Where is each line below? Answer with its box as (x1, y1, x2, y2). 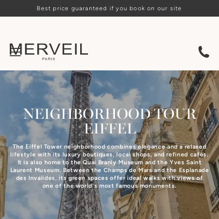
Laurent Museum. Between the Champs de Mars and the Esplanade (10, 167, 209, 174)
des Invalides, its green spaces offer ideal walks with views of (16, 175, 203, 181)
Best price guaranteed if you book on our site (37, 5, 182, 12)
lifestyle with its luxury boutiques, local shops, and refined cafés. (10, 151, 209, 158)
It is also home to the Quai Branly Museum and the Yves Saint (17, 159, 202, 166)
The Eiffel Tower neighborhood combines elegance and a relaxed (12, 143, 207, 150)
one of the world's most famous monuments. (42, 182, 177, 189)
